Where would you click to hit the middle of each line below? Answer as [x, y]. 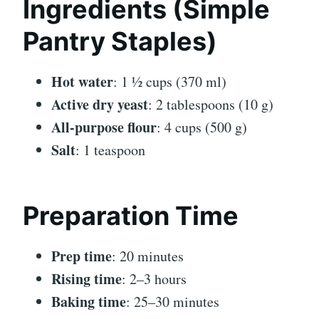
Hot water [82, 82]
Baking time [89, 302]
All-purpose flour [104, 127]
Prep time [82, 256]
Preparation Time [131, 216]
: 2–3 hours [154, 279]
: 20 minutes [148, 256]
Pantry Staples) [120, 42]
